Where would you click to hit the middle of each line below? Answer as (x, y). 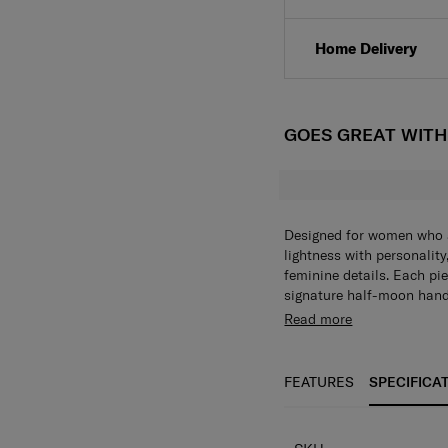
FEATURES (319, 401)
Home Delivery (366, 68)
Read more (318, 338)
